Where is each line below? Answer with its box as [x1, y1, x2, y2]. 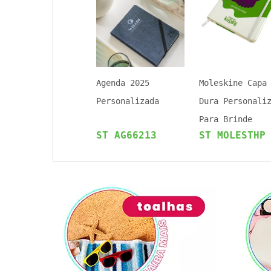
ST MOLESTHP [199, 129, 266, 141]
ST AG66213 [96, 129, 157, 141]
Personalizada [96, 96, 159, 106]
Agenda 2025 [96, 78, 149, 88]
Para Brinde [199, 114, 252, 124]
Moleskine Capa [199, 78, 267, 88]
